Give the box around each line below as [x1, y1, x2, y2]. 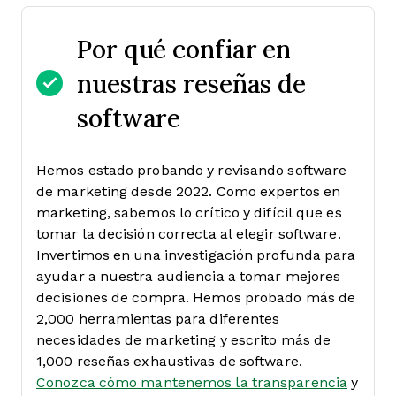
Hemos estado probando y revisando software [36, 162, 347, 178]
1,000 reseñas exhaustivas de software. [36, 353, 302, 369]
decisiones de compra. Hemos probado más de [36, 289, 356, 305]
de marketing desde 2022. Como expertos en [36, 183, 341, 199]
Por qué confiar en [77, 31, 292, 65]
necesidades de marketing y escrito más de [36, 331, 331, 347]
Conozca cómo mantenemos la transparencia [36, 374, 347, 390]
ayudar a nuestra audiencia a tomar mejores [36, 268, 341, 284]
